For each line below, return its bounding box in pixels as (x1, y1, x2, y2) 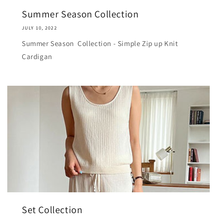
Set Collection (22, 203, 83, 216)
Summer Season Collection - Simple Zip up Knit (22, 38, 178, 48)
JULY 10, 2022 (22, 24, 57, 31)
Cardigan (22, 51, 52, 61)
